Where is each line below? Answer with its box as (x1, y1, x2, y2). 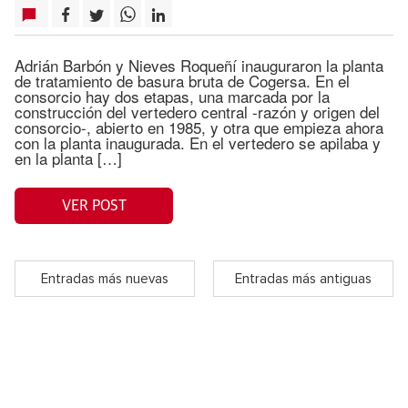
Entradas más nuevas (41, 271, 168, 286)
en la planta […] (15, 147, 122, 169)
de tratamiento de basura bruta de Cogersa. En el (15, 69, 350, 92)
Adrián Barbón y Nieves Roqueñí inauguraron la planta (15, 54, 383, 76)
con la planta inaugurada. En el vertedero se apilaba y (15, 131, 381, 154)
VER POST (61, 198, 127, 213)
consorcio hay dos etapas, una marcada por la (15, 85, 330, 107)
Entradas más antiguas (235, 271, 372, 286)
